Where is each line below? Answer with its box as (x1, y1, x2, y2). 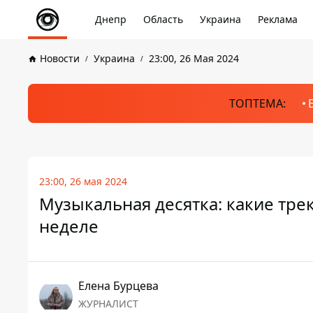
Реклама (258, 13, 298, 26)
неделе (39, 214, 99, 238)
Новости (40, 52, 80, 65)
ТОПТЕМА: (228, 96, 286, 111)
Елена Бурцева (78, 278, 159, 293)
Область (143, 13, 183, 26)
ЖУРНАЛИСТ (78, 297, 138, 310)
